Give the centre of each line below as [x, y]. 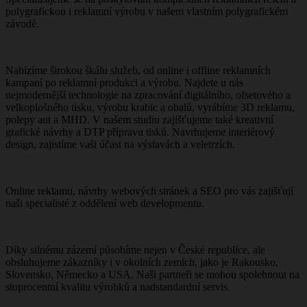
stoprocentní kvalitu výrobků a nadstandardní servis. [118, 287]
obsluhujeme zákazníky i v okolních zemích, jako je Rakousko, [142, 262]
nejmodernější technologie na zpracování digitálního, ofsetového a [148, 95]
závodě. [22, 24]
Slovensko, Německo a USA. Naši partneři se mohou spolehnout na [152, 274]
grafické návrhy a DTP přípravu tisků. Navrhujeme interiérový [140, 132]
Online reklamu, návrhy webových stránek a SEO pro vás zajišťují [149, 191]
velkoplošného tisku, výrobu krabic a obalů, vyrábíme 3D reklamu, [150, 107]
